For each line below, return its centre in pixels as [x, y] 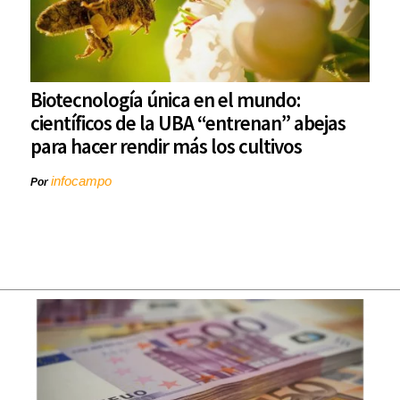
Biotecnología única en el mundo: [165, 100]
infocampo [81, 181]
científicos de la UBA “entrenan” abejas [188, 123]
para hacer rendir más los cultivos [166, 146]
